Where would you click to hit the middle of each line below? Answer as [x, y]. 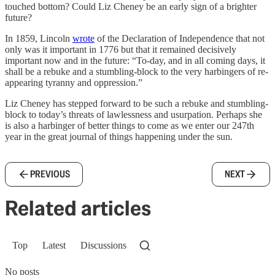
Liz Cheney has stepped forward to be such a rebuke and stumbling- [137, 104]
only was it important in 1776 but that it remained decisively [121, 50]
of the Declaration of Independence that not [180, 39]
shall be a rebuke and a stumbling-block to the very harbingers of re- [137, 72]
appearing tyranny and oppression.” [74, 83]
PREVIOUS [50, 174]
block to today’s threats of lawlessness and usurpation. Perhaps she [134, 115]
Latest [54, 246]
